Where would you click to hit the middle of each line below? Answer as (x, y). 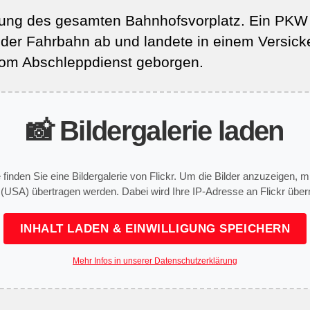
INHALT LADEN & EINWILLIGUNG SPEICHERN (155, 228)
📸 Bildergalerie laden (155, 130)
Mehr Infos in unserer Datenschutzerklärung (155, 261)
